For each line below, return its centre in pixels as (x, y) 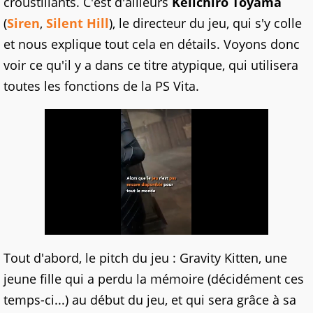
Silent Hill (78, 23)
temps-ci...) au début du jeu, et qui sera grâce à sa (150, 300)
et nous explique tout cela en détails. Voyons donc (152, 44)
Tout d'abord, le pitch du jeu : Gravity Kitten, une (145, 258)
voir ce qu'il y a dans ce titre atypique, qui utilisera (151, 65)
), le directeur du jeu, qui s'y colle (205, 23)
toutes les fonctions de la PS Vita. (101, 86)
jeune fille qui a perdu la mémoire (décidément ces (154, 279)
